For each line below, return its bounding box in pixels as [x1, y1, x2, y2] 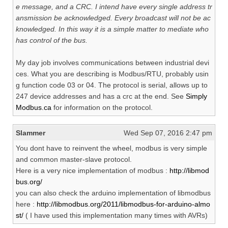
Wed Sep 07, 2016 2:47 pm [124, 129, 212, 137]
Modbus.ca [16, 103, 51, 112]
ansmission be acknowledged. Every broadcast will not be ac [16, 14, 211, 22]
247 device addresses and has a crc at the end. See [16, 92, 186, 101]
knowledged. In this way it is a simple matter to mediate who [16, 25, 209, 34]
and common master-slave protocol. [16, 155, 132, 164]
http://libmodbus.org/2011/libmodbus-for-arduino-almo [37, 200, 210, 209]
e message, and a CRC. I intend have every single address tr [16, 3, 212, 11]
